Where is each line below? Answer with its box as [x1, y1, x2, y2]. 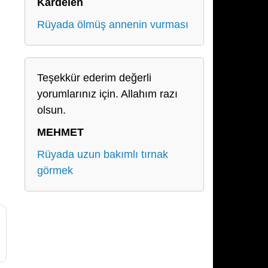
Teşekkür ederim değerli [37, 72, 151, 84]
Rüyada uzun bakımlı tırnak [37, 148, 168, 160]
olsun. [37, 104, 66, 116]
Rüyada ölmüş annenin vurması [37, 19, 188, 31]
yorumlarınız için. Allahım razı [37, 88, 178, 100]
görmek [37, 165, 73, 176]
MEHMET [37, 126, 84, 138]
